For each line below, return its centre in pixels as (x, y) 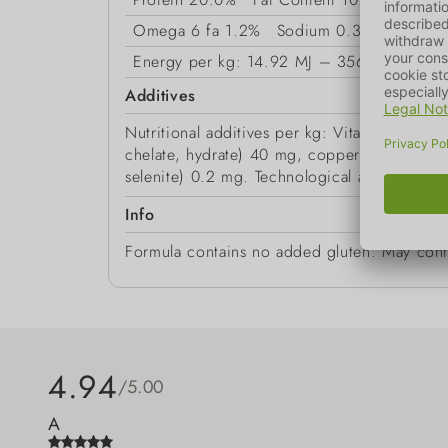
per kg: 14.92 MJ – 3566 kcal (298, 62)
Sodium (303, 31)
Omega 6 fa (176, 31)
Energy (158, 62)
